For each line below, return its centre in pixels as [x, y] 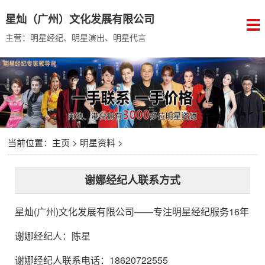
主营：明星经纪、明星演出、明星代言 [75, 37]
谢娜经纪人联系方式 [132, 180]
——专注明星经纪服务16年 [192, 212]
